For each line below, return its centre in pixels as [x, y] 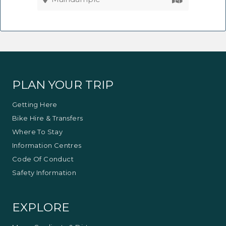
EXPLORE [41, 207]
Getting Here [35, 104]
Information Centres [47, 145]
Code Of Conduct [43, 159]
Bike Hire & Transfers [48, 118]
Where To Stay [38, 132]
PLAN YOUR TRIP [63, 85]
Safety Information [44, 173]
